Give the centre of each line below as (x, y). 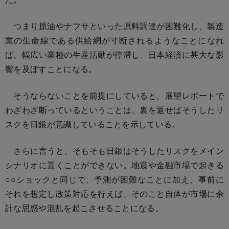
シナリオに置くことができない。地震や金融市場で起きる (114, 165)
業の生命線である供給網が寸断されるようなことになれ (114, 40)
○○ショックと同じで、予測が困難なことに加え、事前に (114, 179)
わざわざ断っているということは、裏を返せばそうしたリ (114, 109)
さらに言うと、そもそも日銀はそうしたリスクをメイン (114, 150)
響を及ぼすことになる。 (51, 68)
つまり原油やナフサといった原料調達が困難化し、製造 (114, 26)
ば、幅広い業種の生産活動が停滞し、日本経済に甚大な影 (114, 54)
